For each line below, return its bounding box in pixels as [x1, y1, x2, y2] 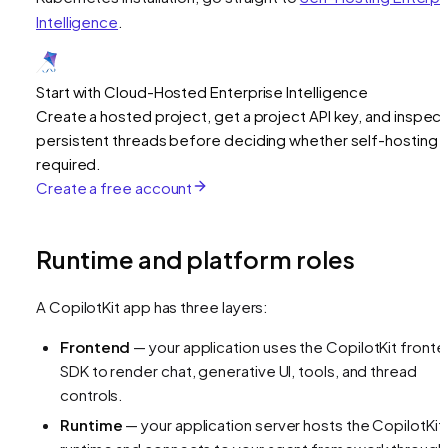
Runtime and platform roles [36, 243, 355, 274]
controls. [60, 384, 124, 404]
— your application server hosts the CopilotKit [122, 414, 444, 434]
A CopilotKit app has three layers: [36, 296, 269, 316]
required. [36, 153, 102, 173]
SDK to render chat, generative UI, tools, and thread [60, 360, 417, 380]
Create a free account [36, 177, 193, 197]
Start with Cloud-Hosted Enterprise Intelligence [36, 81, 369, 101]
